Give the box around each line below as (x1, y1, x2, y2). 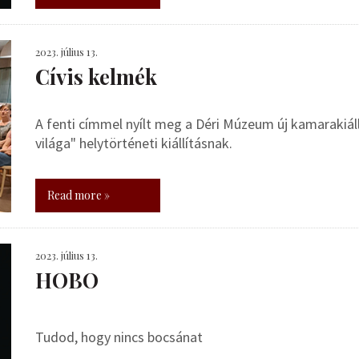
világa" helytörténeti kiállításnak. (35, 134, 232, 152)
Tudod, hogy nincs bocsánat (35, 328, 203, 346)
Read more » (47, 188, 110, 203)
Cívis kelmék (35, 63, 157, 91)
